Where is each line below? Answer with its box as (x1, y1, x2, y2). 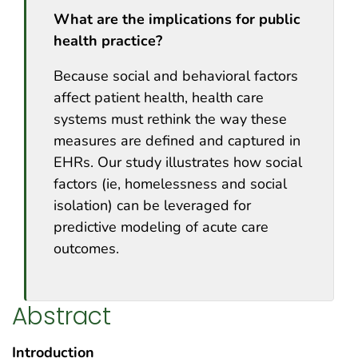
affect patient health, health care (54, 87, 264, 107)
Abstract (12, 299, 111, 332)
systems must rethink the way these (54, 109, 287, 129)
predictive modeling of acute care (54, 217, 268, 237)
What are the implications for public (54, 9, 300, 29)
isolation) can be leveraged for (54, 195, 251, 215)
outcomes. (54, 238, 119, 258)
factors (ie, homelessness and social (54, 173, 287, 193)
